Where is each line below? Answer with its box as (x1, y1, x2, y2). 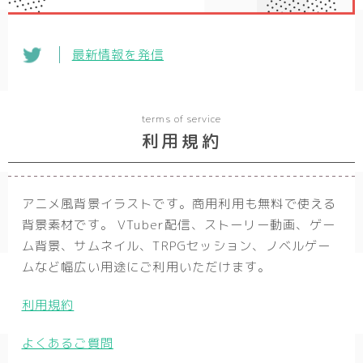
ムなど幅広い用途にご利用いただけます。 (21, 258, 271, 276)
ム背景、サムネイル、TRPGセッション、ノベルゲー (21, 237, 331, 255)
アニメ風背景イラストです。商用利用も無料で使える (21, 195, 337, 213)
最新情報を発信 (71, 46, 164, 64)
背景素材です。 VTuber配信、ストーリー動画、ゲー (21, 216, 335, 234)
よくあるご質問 (21, 335, 113, 352)
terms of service (142, 112, 221, 126)
